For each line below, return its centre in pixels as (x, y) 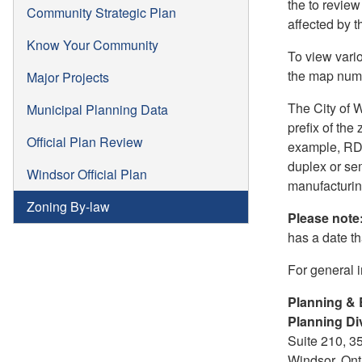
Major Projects (68, 77)
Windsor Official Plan (87, 174)
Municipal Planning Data (97, 109)
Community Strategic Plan (101, 12)
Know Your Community (93, 44)
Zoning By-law (68, 206)
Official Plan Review (85, 141)
